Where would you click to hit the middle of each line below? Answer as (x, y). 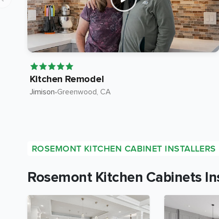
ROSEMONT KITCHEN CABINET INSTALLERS (124, 149)
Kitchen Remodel (67, 79)
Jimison (42, 92)
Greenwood (77, 92)
